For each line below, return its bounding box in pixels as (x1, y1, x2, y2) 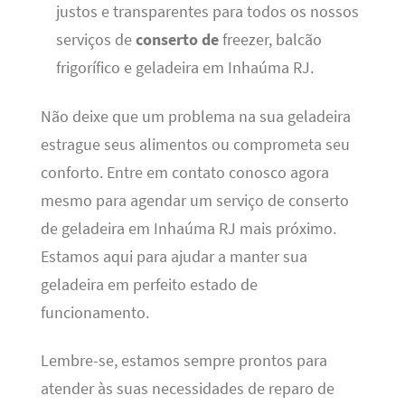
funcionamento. (40, 302, 149, 323)
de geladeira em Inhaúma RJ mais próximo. (40, 218, 336, 239)
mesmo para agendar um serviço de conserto (40, 190, 349, 211)
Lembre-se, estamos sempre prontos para (40, 351, 327, 372)
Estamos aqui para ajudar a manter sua (40, 246, 307, 267)
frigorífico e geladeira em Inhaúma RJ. (55, 58, 314, 79)
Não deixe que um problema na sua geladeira (40, 106, 351, 127)
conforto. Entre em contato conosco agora (40, 162, 329, 183)
